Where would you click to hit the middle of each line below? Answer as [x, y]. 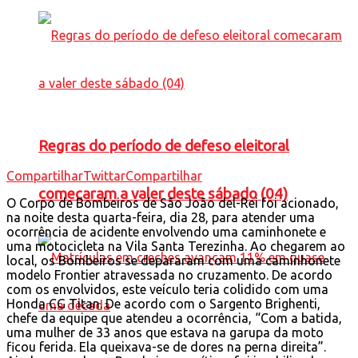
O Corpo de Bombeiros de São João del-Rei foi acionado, [173, 203]
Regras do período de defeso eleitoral [164, 145]
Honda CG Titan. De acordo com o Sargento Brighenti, [163, 303]
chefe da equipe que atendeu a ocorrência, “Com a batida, [174, 318]
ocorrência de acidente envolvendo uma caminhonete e [166, 231]
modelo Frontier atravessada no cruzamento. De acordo [169, 274]
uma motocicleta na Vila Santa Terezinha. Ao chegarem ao [176, 246]
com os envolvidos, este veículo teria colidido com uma [167, 289]
